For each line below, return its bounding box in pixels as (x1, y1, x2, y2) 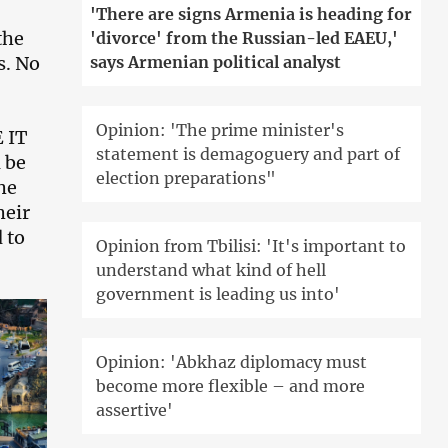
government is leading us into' (96, 284, 341, 305)
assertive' (96, 400, 174, 421)
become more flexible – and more (96, 376, 366, 397)
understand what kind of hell (96, 260, 327, 281)
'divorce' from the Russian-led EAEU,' (90, 28, 399, 49)
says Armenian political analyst (90, 52, 342, 73)
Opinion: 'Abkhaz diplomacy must (96, 352, 368, 373)
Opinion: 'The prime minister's (96, 120, 345, 141)
